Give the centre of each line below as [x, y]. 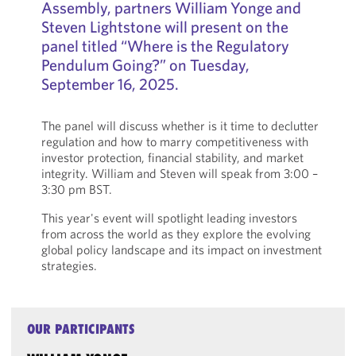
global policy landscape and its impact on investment [181, 250]
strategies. [69, 265]
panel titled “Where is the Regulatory [165, 46]
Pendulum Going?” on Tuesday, [145, 65]
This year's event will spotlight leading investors [169, 218]
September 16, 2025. [110, 84]
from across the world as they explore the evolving [176, 234]
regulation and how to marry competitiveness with [174, 141]
